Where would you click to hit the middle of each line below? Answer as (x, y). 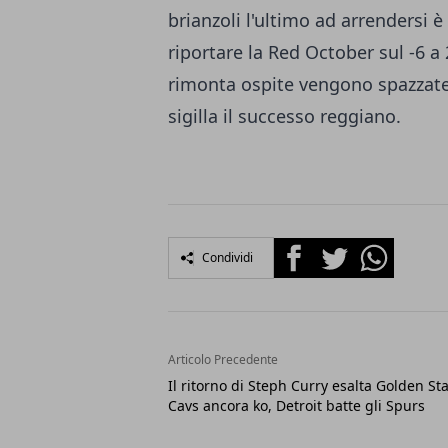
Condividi (227, 258)
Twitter (340, 249)
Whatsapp (391, 249)
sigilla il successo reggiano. (284, 116)
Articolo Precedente (223, 360)
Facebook (309, 249)
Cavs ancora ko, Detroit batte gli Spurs (296, 406)
